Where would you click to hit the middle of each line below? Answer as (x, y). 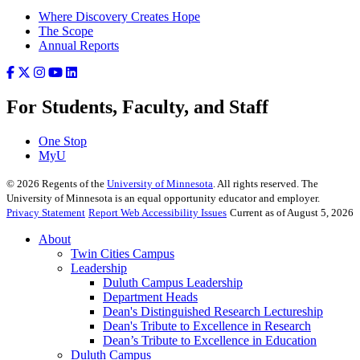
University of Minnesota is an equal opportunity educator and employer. (163, 198)
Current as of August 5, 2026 (292, 212)
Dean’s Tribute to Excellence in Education (210, 340)
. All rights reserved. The (266, 183)
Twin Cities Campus (123, 253)
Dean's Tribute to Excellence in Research (207, 325)
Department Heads (150, 297)
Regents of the (73, 183)
